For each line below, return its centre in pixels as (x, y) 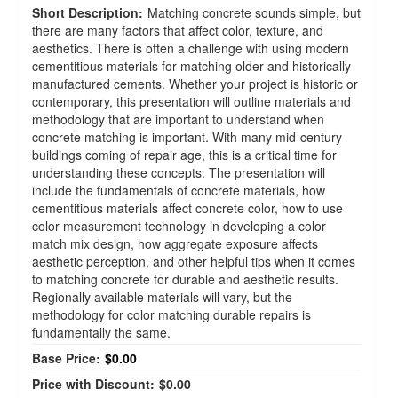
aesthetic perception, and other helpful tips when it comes (194, 261)
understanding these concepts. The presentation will (179, 172)
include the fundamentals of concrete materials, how (179, 190)
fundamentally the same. (101, 332)
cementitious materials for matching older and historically (191, 66)
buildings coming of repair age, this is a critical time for (184, 155)
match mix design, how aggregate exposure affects (175, 243)
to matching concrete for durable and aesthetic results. (185, 279)
